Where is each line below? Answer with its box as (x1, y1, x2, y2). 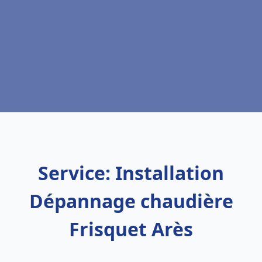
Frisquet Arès (69, 216, 193, 242)
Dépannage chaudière (29, 188, 233, 213)
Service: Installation (38, 160, 224, 185)
